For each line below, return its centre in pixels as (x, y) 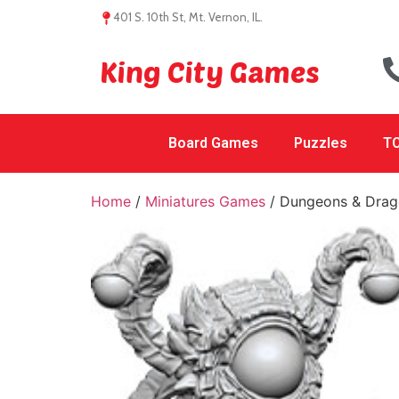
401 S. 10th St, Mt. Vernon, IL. (188, 17)
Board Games (213, 143)
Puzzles (320, 143)
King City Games (210, 71)
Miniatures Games (205, 201)
